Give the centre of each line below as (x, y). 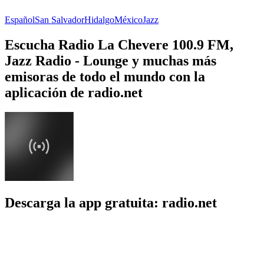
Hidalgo (99, 19)
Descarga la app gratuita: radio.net (111, 203)
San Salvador (60, 19)
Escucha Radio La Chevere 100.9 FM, (119, 44)
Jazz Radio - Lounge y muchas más (110, 60)
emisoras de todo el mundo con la (105, 76)
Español (20, 19)
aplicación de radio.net (74, 92)
